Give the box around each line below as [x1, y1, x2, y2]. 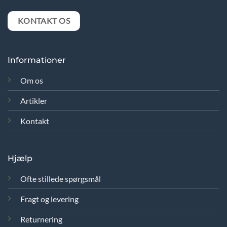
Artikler [20, 96, 47, 106]
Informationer [7, 55, 66, 65]
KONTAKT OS [17, 16, 70, 25]
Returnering [20, 214, 62, 224]
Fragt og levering [20, 194, 79, 204]
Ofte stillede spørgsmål [20, 173, 101, 183]
